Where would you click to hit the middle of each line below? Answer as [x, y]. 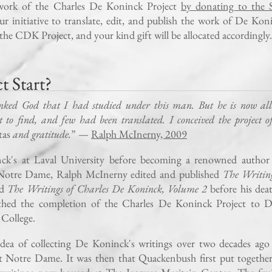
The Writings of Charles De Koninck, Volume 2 [107, 189]
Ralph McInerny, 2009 [139, 134]
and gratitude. [41, 134]
